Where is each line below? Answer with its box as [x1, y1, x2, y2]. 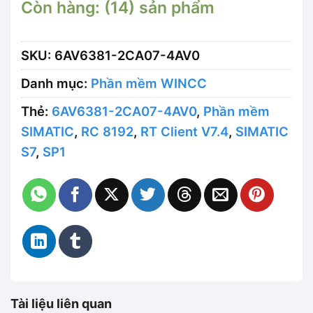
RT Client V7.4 [140, 123, 228, 139]
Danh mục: [21, 75, 91, 91]
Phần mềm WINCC [91, 75, 207, 91]
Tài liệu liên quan [10, 296, 112, 312]
